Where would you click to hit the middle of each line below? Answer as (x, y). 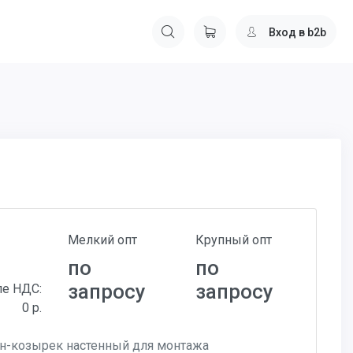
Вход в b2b (297, 32)
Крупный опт (234, 240)
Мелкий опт (102, 240)
